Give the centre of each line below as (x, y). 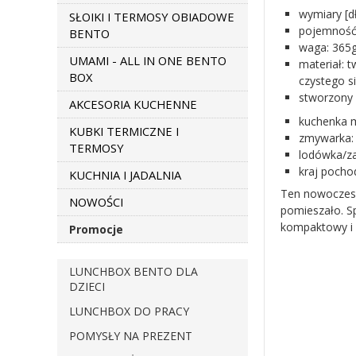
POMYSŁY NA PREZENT (131, 336)
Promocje (96, 229)
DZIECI (87, 286)
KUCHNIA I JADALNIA (125, 175)
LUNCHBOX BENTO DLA (133, 271)
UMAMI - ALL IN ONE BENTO (148, 60)
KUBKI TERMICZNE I (124, 131)
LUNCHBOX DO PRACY (129, 311)
